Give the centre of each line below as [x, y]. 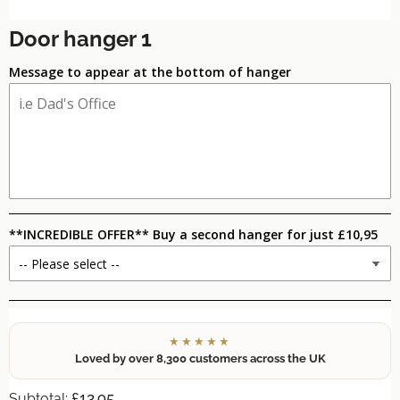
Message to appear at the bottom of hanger [150, 72]
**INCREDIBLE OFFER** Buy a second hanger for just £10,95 [193, 234]
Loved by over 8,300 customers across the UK [200, 358]
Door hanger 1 [80, 39]
